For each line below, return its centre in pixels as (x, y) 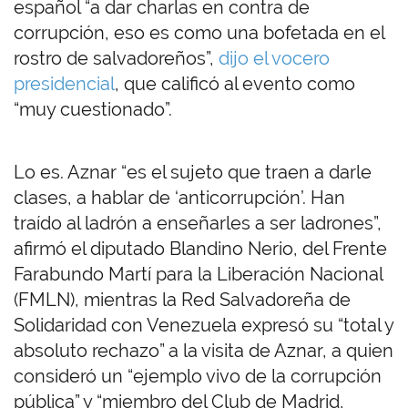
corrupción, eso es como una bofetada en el (199, 33)
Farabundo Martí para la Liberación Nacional (198, 275)
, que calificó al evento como (235, 84)
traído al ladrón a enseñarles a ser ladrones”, (198, 224)
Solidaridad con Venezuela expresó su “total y (204, 326)
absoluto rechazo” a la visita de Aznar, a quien (204, 351)
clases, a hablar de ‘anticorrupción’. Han (179, 198)
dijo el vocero (274, 59)
